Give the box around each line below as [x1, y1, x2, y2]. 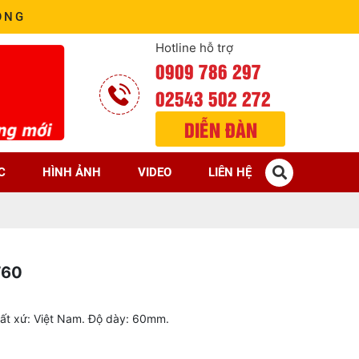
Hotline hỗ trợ [155, 40, 233, 55]
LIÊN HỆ [208, 165, 252, 179]
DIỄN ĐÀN [184, 115, 257, 143]
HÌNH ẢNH [42, 165, 101, 179]
